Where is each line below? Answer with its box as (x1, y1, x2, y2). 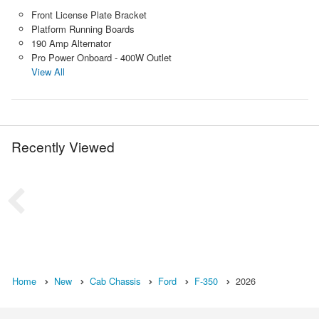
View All (31, 64, 65, 78)
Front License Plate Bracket (31, 7, 147, 21)
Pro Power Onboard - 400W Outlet (31, 50, 172, 64)
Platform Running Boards (31, 21, 135, 36)
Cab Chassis (90, 273, 140, 288)
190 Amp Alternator (31, 36, 111, 50)
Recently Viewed (11, 136, 115, 156)
